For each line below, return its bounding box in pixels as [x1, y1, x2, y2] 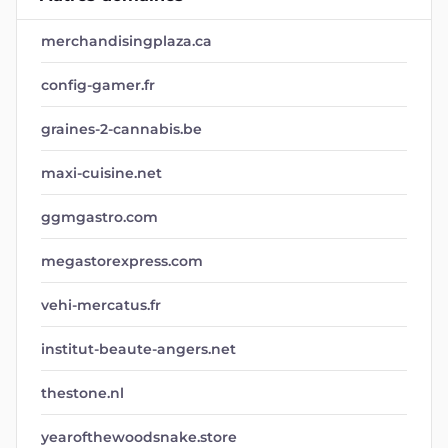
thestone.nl [41, 384, 124, 402]
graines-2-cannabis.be [41, 120, 202, 138]
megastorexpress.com [41, 252, 203, 270]
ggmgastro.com [41, 208, 158, 226]
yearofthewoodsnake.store [41, 428, 237, 446]
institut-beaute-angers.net [41, 340, 236, 358]
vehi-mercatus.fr [41, 296, 161, 314]
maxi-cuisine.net [41, 164, 162, 182]
